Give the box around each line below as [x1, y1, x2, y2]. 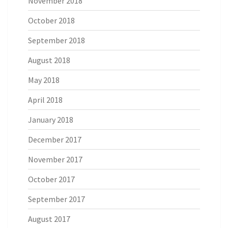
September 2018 [28, 35, 85, 45]
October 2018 [28, 15, 75, 25]
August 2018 [28, 54, 70, 65]
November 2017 [28, 154, 82, 164]
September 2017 [28, 193, 85, 204]
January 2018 [28, 114, 73, 125]
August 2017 [28, 213, 70, 224]
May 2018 [28, 74, 60, 85]
